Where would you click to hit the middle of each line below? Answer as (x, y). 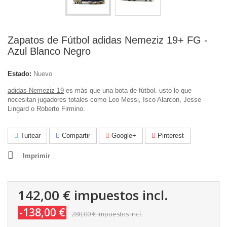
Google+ (123, 136)
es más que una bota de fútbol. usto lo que (128, 90)
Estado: (20, 74)
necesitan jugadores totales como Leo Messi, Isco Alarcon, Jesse (104, 100)
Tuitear (29, 136)
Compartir (75, 136)
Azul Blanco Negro (49, 51)
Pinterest (170, 136)
